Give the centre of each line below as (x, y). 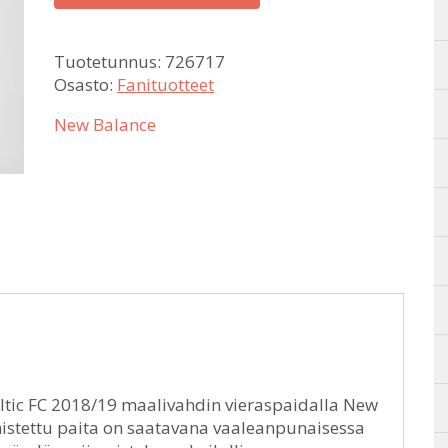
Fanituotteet (165, 84)
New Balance (105, 124)
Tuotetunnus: (109, 61)
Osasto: (85, 84)
